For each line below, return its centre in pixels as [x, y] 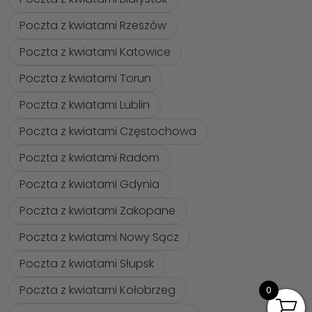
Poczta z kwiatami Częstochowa [108, 131]
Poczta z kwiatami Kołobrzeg [97, 290]
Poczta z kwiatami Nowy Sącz [99, 237]
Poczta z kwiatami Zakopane [97, 211]
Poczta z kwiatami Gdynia [89, 184]
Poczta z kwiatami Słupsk [87, 264]
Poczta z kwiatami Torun [85, 78]
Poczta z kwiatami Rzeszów [93, 25]
